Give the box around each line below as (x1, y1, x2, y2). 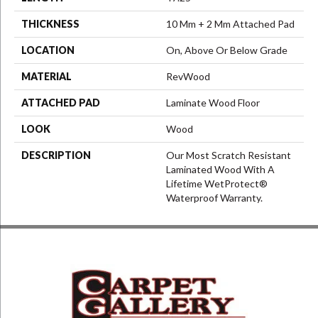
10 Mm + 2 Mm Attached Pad (166, 18, 295, 31)
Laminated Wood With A (166, 163, 275, 176)
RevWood (166, 70, 210, 83)
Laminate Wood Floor (166, 97, 260, 109)
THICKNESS (21, 18, 79, 31)
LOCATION (21, 44, 75, 57)
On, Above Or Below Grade (166, 44, 287, 57)
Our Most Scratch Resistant (166, 149, 291, 162)
